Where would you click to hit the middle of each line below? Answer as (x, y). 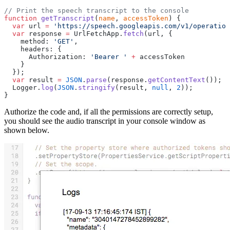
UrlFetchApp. (97, 33)
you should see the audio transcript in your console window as (105, 121)
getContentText (177, 80)
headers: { (33, 49)
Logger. (23, 87)
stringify (97, 87)
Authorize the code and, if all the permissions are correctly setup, (109, 111)
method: (29, 41)
